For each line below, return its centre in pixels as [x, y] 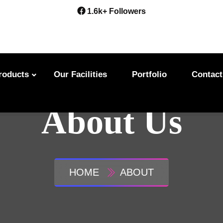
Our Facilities [80, 74]
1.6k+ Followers [115, 11]
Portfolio [149, 74]
